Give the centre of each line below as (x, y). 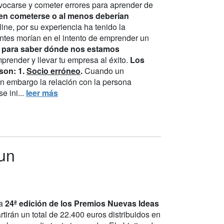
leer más (42, 92)
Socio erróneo (53, 70)
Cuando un (103, 70)
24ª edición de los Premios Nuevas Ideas (82, 203)
